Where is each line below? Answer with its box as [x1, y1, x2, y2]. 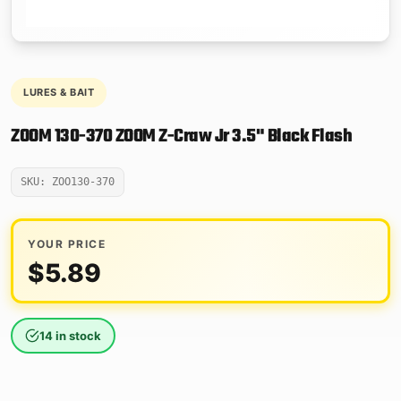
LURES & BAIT [23, 85, 94, 98]
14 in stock [39, 328, 101, 343]
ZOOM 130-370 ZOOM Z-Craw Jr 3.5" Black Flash [11, 122, 352, 150]
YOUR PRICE [28, 236, 106, 251]
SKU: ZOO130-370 [21, 175, 115, 188]
